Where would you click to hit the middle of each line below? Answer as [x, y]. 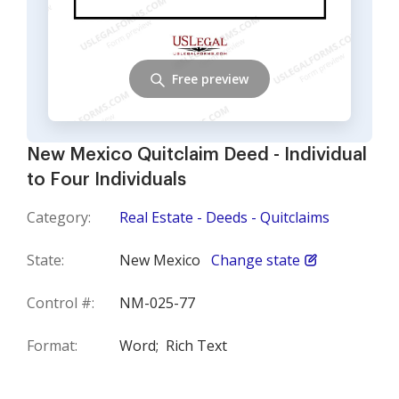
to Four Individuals [106, 180]
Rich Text [196, 346]
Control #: [61, 303]
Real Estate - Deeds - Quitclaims [224, 217]
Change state [256, 260]
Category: [59, 217]
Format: [52, 346]
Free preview [210, 78]
